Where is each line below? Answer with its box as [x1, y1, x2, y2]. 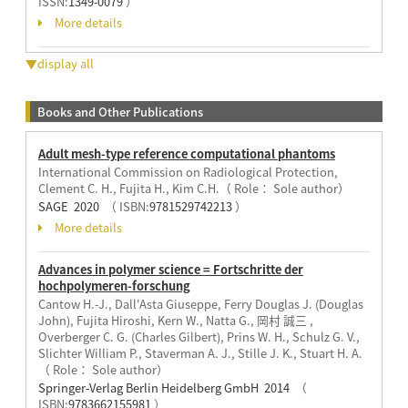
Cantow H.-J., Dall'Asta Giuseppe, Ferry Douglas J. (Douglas [37, 295, 363, 313]
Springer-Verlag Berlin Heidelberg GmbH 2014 [37, 379, 295, 397]
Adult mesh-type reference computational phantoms [37, 145, 335, 163]
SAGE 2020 [37, 198, 105, 216]
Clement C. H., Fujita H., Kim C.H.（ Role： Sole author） [37, 179, 350, 198]
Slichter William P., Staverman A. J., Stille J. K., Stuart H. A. [37, 344, 362, 362]
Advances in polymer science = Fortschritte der [37, 260, 303, 279]
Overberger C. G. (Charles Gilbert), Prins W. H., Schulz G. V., [37, 328, 360, 346]
